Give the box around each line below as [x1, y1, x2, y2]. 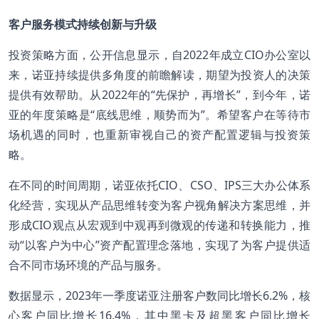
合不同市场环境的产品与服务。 [9, 256, 168, 273]
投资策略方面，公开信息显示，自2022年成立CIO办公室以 [9, 46, 310, 63]
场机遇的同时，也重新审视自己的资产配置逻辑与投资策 [9, 126, 310, 142]
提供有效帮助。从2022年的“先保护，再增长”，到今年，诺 [9, 86, 310, 103]
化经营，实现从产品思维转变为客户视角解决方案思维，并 [9, 197, 310, 213]
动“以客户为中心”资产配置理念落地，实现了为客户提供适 [9, 236, 310, 253]
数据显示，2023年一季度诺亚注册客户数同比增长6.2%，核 [9, 287, 310, 303]
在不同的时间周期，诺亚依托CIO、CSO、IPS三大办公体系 [9, 177, 310, 193]
